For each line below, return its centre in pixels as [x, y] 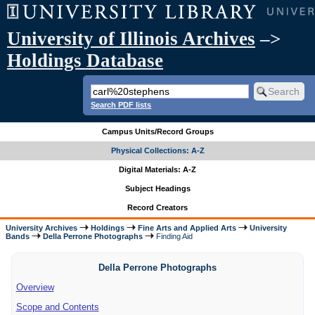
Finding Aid [174, 236]
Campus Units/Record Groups [157, 132]
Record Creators [157, 208]
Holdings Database [85, 60]
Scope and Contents [57, 307]
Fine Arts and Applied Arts [187, 227]
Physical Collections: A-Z [157, 151]
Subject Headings [157, 189]
